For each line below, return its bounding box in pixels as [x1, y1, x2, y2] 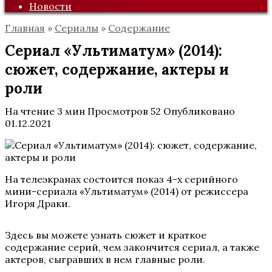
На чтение [5, 105, 55, 117]
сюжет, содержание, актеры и [5, 60, 229, 79]
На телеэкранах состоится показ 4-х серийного [5, 173, 238, 185]
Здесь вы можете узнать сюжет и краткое [5, 229, 206, 241]
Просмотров [87, 105, 148, 117]
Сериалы [55, 22, 98, 34]
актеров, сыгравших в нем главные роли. [5, 253, 205, 265]
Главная [5, 22, 45, 34]
